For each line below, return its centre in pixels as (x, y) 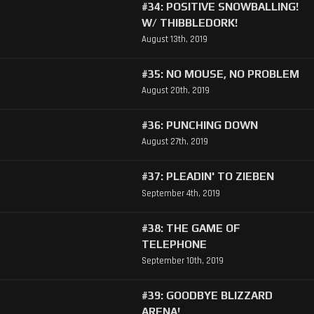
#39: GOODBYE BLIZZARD (207, 295)
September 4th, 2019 (180, 193)
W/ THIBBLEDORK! (189, 22)
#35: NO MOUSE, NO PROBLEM (220, 74)
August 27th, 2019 (175, 142)
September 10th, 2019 (182, 260)
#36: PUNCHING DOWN (199, 125)
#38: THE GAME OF (191, 227)
